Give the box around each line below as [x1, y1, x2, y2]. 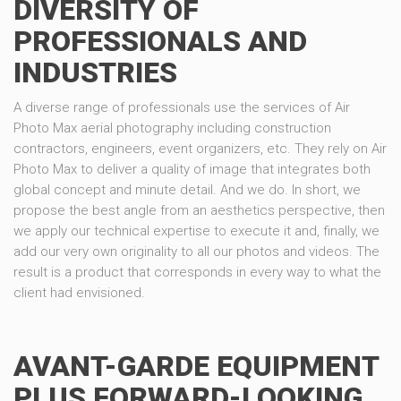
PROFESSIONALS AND [13, 23, 307, 58]
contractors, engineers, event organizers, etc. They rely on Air [13, 140, 387, 157]
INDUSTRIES [13, 55, 177, 90]
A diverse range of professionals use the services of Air [13, 98, 350, 115]
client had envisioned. [13, 284, 145, 301]
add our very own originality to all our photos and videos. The [13, 243, 380, 260]
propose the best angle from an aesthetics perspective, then [13, 201, 385, 218]
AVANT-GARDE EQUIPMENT [13, 348, 379, 383]
